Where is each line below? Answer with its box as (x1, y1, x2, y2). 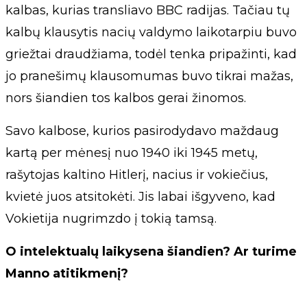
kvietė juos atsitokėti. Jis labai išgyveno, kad (5, 188, 275, 204)
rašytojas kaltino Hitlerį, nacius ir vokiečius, (5, 167, 268, 182)
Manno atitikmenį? (5, 265, 128, 281)
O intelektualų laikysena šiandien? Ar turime (5, 243, 297, 259)
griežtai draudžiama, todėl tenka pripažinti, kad (5, 46, 297, 62)
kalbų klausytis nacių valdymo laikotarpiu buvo (5, 24, 297, 40)
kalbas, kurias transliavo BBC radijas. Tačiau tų (5, 2, 290, 18)
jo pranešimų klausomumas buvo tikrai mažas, (5, 68, 293, 84)
